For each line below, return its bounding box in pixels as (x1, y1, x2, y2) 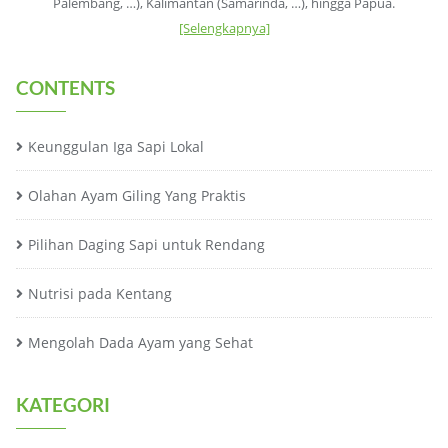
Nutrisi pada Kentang (28, 284, 172, 304)
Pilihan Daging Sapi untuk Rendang (28, 235, 265, 255)
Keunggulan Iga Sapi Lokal (28, 137, 204, 157)
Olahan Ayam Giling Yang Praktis (28, 186, 246, 206)
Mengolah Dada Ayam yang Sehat (28, 333, 253, 353)
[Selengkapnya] (178, 19, 270, 38)
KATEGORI (16, 393, 110, 417)
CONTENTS (16, 76, 115, 100)
